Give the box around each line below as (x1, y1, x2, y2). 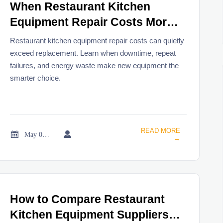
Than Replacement (10, 31, 112, 44)
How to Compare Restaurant (10, 193, 165, 206)
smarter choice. (10, 74, 61, 83)
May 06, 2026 (42, 130, 50, 138)
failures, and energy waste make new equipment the (10, 61, 179, 70)
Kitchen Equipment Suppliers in (10, 209, 182, 222)
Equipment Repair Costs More (10, 16, 174, 29)
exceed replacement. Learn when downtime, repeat (10, 49, 176, 58)
